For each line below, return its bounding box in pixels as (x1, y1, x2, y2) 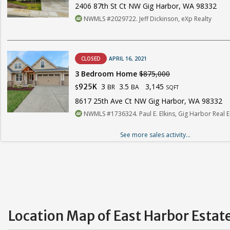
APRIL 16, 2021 (109, 54, 147, 62)
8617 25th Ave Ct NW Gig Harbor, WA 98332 (75, 95, 222, 106)
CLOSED (81, 54, 101, 62)
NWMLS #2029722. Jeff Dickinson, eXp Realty (82, 14, 212, 23)
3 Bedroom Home (75, 68, 139, 79)
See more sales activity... (120, 130, 190, 139)
